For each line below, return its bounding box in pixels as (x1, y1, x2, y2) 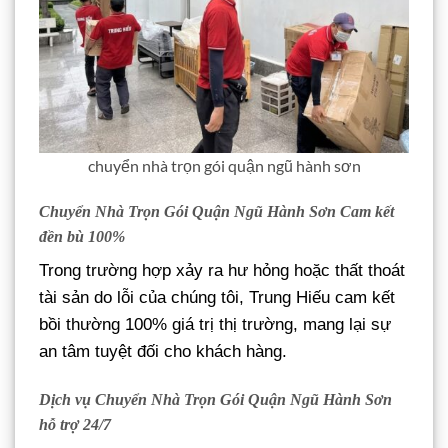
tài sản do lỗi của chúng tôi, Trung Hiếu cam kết (39, 288, 395, 308)
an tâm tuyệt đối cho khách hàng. (39, 342, 287, 362)
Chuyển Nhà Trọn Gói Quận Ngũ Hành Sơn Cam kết (39, 203, 394, 221)
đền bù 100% (39, 228, 125, 246)
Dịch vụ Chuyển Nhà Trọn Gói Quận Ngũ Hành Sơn (39, 391, 392, 409)
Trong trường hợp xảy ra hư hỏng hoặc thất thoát (39, 261, 405, 281)
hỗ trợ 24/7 (39, 416, 111, 434)
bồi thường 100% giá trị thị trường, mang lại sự (39, 315, 391, 335)
